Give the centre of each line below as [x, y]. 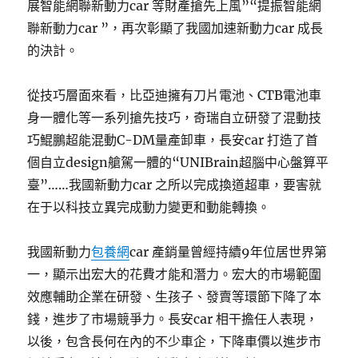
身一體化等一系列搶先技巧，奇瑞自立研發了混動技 [175, 117]
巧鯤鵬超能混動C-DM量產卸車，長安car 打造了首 [173, 140]
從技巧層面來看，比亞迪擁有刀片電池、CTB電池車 [175, 95]
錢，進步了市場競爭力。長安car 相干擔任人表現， [173, 319]
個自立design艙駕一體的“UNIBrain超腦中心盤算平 [178, 162]
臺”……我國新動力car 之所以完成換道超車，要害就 [175, 185]
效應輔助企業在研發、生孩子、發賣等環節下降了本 [175, 296]
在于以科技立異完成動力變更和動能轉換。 [149, 207]
